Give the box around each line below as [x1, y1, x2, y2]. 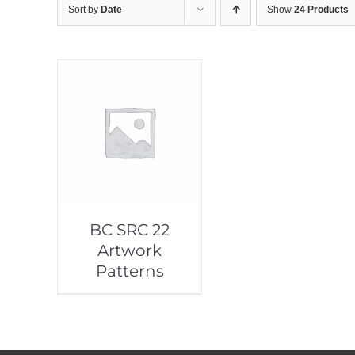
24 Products [294, 4, 349, 15]
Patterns [95, 261, 164, 281]
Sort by [68, 4, 101, 15]
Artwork [97, 241, 162, 261]
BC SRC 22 [90, 220, 170, 240]
